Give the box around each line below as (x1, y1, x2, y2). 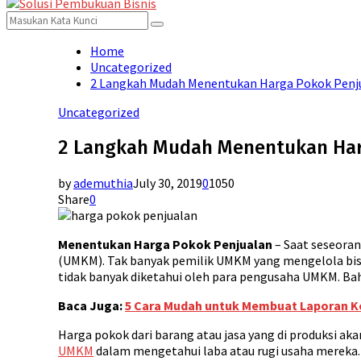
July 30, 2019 (133, 174, 202, 191)
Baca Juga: (58, 297, 125, 313)
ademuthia (73, 174, 133, 191)
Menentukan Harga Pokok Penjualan (58, 235, 272, 252)
